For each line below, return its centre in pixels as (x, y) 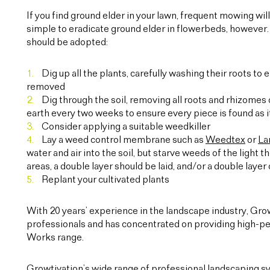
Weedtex (225, 140)
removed (46, 87)
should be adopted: (67, 42)
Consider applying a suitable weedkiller (126, 127)
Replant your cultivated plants (105, 180)
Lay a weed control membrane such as (124, 140)
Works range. (55, 238)
